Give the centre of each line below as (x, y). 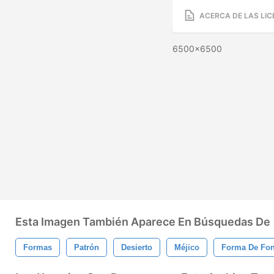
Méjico (187, 247)
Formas (38, 247)
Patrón (87, 247)
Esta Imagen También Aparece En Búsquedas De (143, 222)
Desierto (137, 247)
